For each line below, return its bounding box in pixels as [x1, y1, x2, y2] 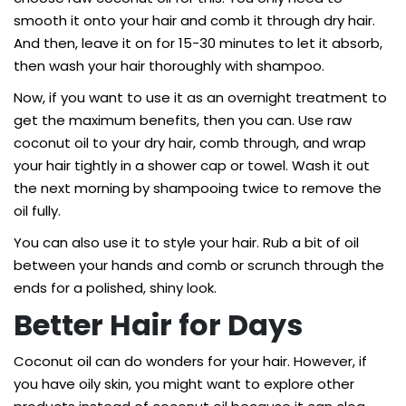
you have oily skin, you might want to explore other [14, 374, 354, 393]
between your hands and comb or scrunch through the [14, 256, 384, 275]
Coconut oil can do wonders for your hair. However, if [14, 352, 367, 371]
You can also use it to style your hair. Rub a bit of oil [14, 233, 359, 252]
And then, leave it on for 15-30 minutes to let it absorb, [14, 34, 382, 53]
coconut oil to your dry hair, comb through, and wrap [14, 133, 366, 152]
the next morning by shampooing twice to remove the [14, 179, 382, 198]
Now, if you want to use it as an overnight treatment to [14, 88, 387, 107]
